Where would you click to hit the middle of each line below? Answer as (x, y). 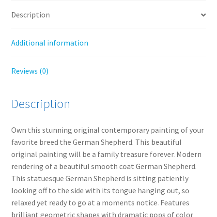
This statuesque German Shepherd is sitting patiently (100, 178)
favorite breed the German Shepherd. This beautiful (96, 142)
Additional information (49, 43)
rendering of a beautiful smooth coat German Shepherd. (104, 166)
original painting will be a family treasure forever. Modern (106, 154)
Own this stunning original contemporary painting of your (107, 130)
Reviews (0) (30, 71)
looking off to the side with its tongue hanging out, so (100, 190)
